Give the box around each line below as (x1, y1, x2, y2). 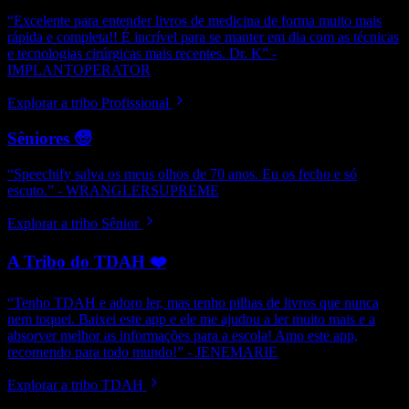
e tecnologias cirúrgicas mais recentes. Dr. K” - (7, 46, 277, 62)
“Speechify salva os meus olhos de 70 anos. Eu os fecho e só (7, 165, 357, 182)
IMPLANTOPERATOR (7, 62, 151, 79)
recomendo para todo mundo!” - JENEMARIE (7, 344, 278, 361)
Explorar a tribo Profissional (7, 95, 169, 111)
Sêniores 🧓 (7, 129, 91, 149)
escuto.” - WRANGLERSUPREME (7, 182, 219, 198)
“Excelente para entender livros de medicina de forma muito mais (7, 13, 382, 29)
